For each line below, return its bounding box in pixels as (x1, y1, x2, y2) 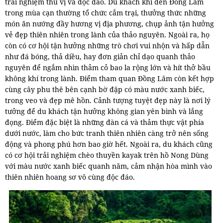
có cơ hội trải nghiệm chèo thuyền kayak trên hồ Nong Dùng (5, 150, 209, 160)
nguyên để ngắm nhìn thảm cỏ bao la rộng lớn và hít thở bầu (5, 63, 211, 73)
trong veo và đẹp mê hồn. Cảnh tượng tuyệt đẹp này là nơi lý (5, 96, 211, 106)
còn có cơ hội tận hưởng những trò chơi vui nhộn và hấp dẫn (5, 41, 210, 51)
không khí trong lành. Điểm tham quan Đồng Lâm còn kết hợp (5, 74, 214, 84)
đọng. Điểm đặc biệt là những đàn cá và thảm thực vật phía (5, 117, 204, 127)
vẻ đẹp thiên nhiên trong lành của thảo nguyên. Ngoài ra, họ (5, 30, 210, 40)
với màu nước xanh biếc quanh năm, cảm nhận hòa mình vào (5, 161, 212, 171)
